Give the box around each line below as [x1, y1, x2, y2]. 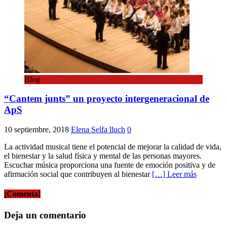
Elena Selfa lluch [71, 125, 125, 134]
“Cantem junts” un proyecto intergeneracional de [4, 93, 209, 104]
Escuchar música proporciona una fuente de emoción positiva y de [4, 161, 215, 170]
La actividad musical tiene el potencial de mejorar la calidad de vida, [4, 142, 221, 152]
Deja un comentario [4, 209, 86, 220]
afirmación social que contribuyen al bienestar [4, 170, 152, 179]
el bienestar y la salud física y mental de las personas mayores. [4, 152, 202, 161]
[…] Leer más [152, 170, 197, 179]
